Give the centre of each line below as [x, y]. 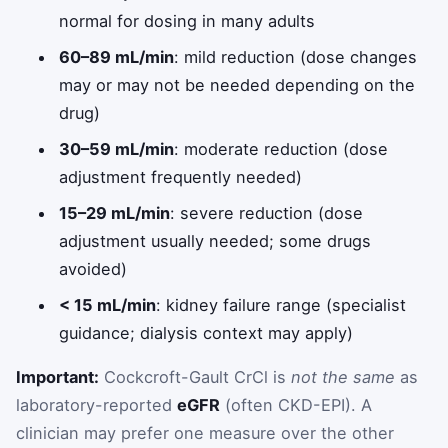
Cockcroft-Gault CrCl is [195, 376]
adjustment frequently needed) [181, 176]
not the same [343, 376]
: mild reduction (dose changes [296, 56]
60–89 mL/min [117, 56]
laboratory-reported [96, 404]
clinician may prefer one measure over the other [205, 432]
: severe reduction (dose [267, 212]
